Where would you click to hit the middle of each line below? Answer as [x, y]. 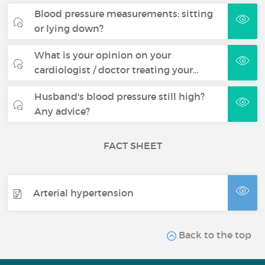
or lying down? [69, 28]
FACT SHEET [132, 146]
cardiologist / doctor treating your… [117, 70]
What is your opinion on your [103, 55]
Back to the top [214, 235]
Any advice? [62, 111]
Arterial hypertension [84, 193]
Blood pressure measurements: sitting [124, 14]
